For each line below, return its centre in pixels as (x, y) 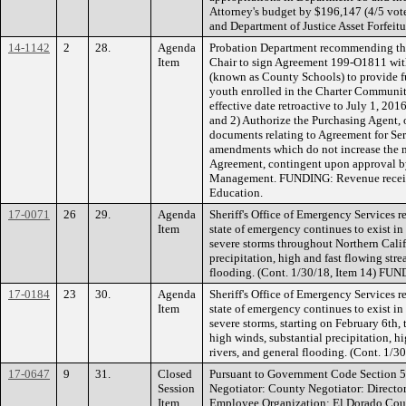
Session (176, 388)
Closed (175, 373)
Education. (236, 192)
